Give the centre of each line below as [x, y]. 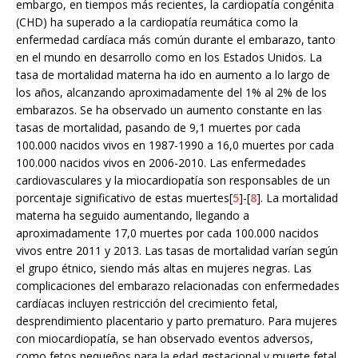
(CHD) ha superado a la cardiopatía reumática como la [157, 22]
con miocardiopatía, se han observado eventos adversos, [165, 338]
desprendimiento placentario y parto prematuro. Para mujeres [177, 320]
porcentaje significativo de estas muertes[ [124, 197]
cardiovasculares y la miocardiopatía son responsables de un [173, 180]
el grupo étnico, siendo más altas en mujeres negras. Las [164, 268]
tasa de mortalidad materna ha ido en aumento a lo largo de [173, 74]
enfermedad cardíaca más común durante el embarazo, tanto [176, 39]
